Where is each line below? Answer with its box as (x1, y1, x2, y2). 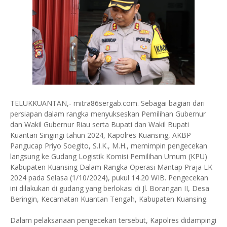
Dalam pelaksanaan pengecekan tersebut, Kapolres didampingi (10, 215, 216, 225)
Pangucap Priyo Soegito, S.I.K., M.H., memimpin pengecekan (10, 141, 207, 150)
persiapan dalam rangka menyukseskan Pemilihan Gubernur (10, 109, 206, 119)
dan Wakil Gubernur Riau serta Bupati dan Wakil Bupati (10, 120, 189, 129)
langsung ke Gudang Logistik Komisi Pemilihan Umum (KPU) (10, 152, 207, 161)
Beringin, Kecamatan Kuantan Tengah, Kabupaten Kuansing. (10, 194, 208, 204)
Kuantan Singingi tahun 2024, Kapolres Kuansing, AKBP (10, 130, 191, 140)
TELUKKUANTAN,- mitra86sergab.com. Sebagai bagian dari (10, 98, 205, 108)
